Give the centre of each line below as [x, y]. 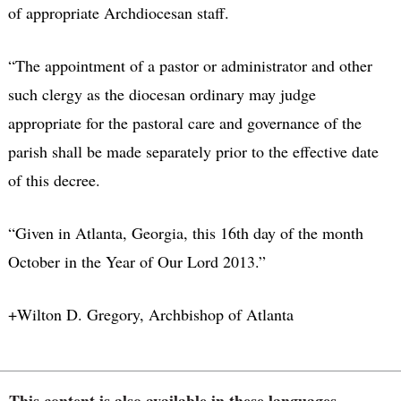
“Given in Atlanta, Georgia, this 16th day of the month [185, 232]
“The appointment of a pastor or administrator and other [190, 65]
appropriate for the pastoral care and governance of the [184, 122]
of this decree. [54, 179]
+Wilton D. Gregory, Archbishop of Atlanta [150, 314]
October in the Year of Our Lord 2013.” [137, 261]
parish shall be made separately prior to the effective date [193, 151]
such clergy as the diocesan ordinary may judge [162, 94]
